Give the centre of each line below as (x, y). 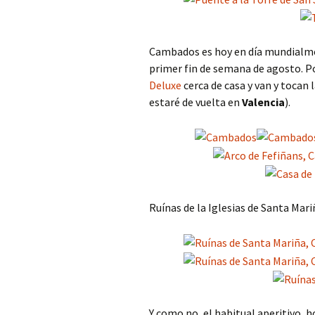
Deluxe (165, 85)
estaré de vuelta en (195, 102)
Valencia (263, 102)
